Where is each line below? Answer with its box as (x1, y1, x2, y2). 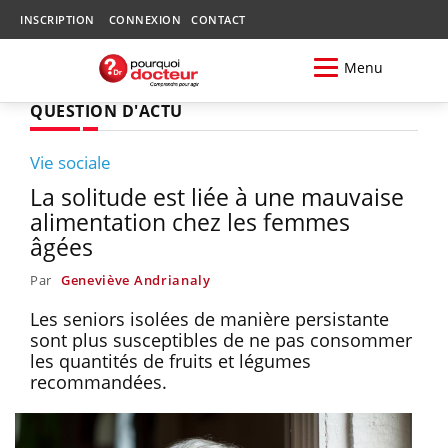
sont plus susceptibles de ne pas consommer (30, 327, 412, 352)
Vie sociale (30, 150, 111, 174)
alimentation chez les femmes (30, 205, 350, 238)
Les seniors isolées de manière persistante (30, 306, 389, 331)
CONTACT (191, 12, 246, 27)
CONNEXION (108, 12, 181, 27)
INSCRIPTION (20, 12, 95, 27)
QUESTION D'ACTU (30, 99, 183, 122)
